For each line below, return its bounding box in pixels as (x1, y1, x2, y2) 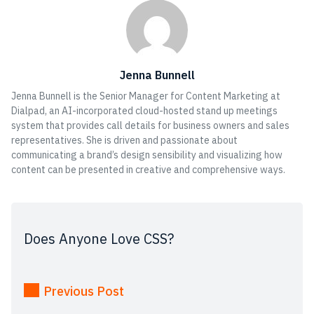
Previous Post (43, 282, 124, 299)
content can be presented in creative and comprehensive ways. (11, 163, 285, 176)
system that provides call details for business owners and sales (11, 118, 289, 132)
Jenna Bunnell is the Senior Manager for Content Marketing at (11, 89, 280, 102)
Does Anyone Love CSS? (24, 228, 174, 248)
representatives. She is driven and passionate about (11, 133, 238, 146)
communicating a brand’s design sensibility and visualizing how (11, 148, 282, 161)
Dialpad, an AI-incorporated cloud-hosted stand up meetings (11, 104, 278, 117)
